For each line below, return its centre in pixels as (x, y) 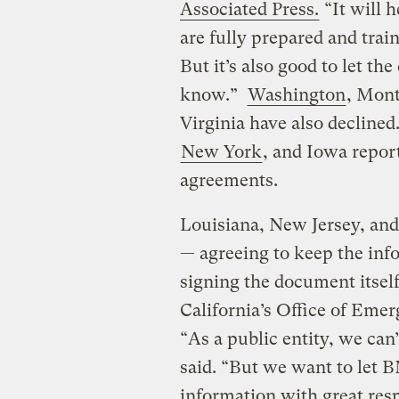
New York (221, 151)
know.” (213, 94)
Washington (296, 94)
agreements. (228, 180)
